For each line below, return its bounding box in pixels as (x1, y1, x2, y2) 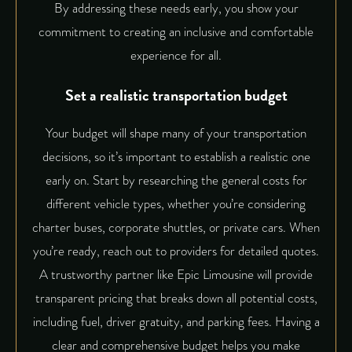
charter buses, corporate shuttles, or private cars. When (32, 218, 320, 238)
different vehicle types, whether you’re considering (46, 194, 306, 214)
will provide (254, 265, 313, 285)
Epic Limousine (177, 265, 254, 285)
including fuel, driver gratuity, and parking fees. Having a (32, 312, 320, 332)
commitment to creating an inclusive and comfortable (38, 21, 313, 42)
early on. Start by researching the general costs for (45, 170, 307, 191)
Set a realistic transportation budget (64, 82, 288, 107)
